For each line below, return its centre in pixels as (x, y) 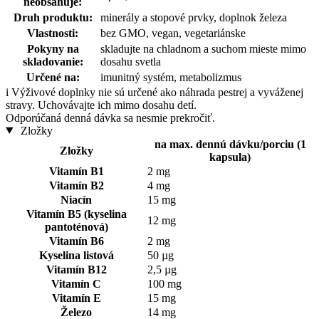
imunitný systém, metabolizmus (171, 77)
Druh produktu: (53, 17)
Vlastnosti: (53, 33)
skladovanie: (53, 61)
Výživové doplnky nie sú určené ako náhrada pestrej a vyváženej (157, 92)
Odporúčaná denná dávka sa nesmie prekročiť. (110, 117)
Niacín (76, 199)
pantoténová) (76, 226)
